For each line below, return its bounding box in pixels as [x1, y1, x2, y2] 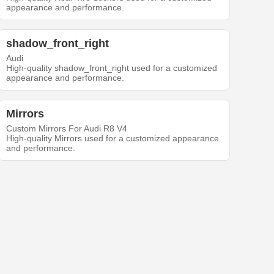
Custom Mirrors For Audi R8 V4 [6, 124, 128, 133]
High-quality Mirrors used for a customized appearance [6, 133, 220, 143]
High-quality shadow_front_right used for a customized [6, 63, 218, 73]
